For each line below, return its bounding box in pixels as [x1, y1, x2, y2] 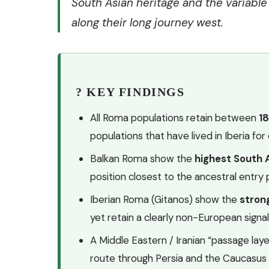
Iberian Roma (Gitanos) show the [90, 192, 240, 206]
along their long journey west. [71, 15, 223, 31]
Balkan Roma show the [90, 151, 195, 165]
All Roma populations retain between [90, 110, 259, 124]
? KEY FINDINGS [76, 85, 185, 98]
